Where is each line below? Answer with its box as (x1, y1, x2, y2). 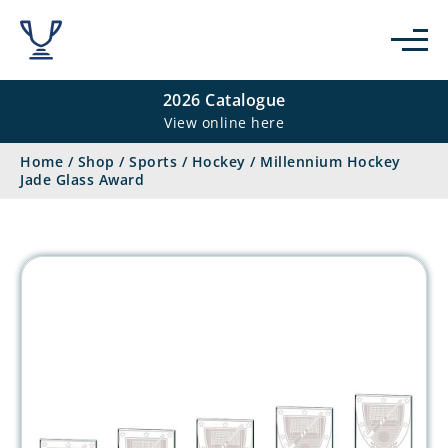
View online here (164, 113, 284, 132)
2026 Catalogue (162, 89, 286, 111)
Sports (129, 152, 177, 171)
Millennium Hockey (260, 152, 401, 171)
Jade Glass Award (20, 170, 144, 189)
